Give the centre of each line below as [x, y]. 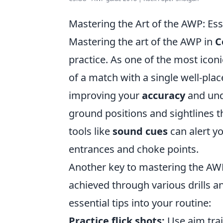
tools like [91, 131]
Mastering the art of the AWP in [142, 42]
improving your [105, 95]
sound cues [140, 131]
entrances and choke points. [134, 149]
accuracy [164, 95]
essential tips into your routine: [140, 203]
